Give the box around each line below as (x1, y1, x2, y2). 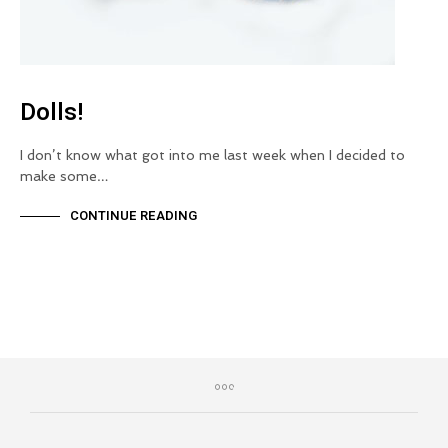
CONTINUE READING (70, 206, 197, 226)
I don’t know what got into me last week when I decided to (20, 146, 405, 163)
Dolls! (20, 94, 83, 130)
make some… (20, 167, 109, 184)
